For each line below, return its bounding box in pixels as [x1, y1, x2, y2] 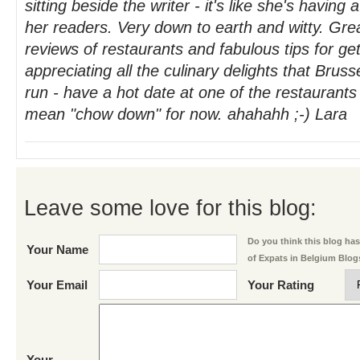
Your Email [27, 278, 88, 292]
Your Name [27, 243, 88, 257]
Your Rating [247, 278, 314, 292]
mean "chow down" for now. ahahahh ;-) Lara [25, 105, 347, 123]
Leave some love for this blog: [24, 194, 317, 220]
